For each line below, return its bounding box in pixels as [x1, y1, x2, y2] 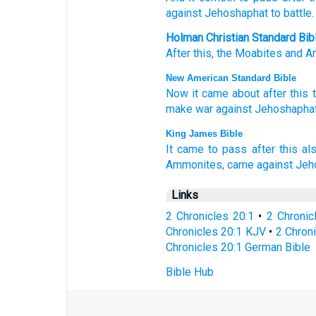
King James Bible [165, 128, 243, 139]
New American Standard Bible [165, 73, 296, 83]
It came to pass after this [165, 142, 298, 156]
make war [165, 102, 213, 116]
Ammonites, [165, 158, 224, 171]
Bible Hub [165, 265, 214, 279]
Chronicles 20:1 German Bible [165, 241, 310, 254]
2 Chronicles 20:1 [165, 209, 255, 223]
